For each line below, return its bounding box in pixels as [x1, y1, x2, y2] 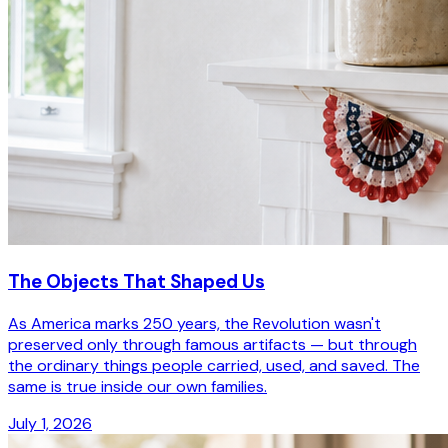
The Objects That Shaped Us [8, 268, 265, 294]
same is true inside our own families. [8, 375, 267, 397]
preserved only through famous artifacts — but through [8, 333, 417, 355]
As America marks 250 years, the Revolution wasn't [8, 312, 381, 334]
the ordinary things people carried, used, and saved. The [8, 354, 420, 376]
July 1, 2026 [8, 412, 92, 434]
